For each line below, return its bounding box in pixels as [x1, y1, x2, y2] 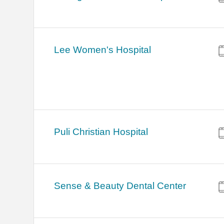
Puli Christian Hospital [54, 126, 148, 137]
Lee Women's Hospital [54, 44, 151, 55]
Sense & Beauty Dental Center [54, 180, 186, 191]
